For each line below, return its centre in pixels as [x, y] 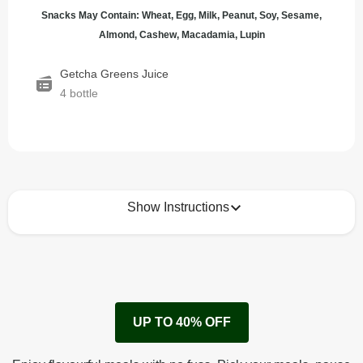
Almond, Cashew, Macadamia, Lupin [181, 35]
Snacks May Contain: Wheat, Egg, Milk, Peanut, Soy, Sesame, [181, 15]
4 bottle [79, 93]
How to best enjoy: [101, 237]
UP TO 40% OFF [181, 322]
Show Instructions [178, 207]
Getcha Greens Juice [114, 74]
